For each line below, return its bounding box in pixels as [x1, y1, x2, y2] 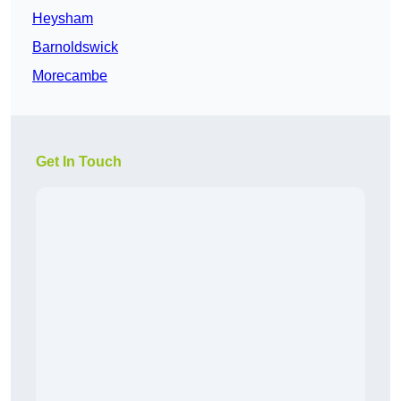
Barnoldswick [32, 39, 118, 55]
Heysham [32, 11, 93, 27]
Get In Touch [36, 154, 122, 170]
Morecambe [32, 68, 107, 84]
